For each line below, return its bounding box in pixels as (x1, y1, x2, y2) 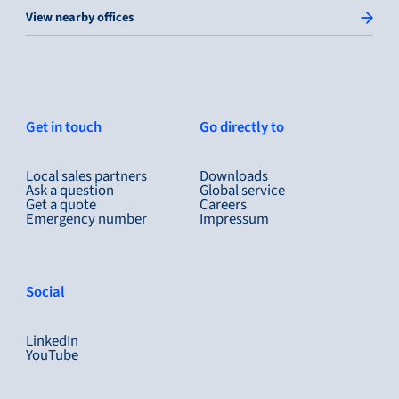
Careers (199, 193, 247, 216)
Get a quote (25, 193, 96, 216)
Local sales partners (25, 165, 147, 187)
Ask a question (25, 179, 114, 201)
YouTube (25, 344, 78, 366)
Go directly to (199, 117, 284, 139)
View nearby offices (25, 8, 134, 28)
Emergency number (25, 208, 147, 230)
